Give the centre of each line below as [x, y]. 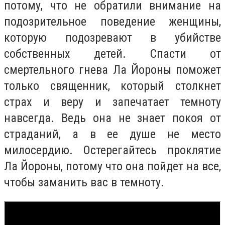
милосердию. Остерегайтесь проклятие [113, 150]
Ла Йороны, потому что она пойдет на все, [113, 166]
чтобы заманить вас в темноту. [84, 182]
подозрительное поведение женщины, [113, 21]
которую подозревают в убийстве [113, 37]
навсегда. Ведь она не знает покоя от [113, 118]
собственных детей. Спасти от [113, 53]
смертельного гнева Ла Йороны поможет [113, 70]
